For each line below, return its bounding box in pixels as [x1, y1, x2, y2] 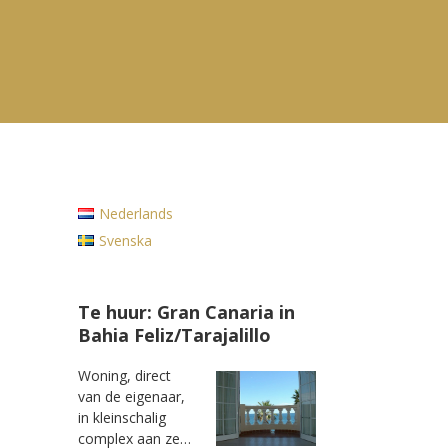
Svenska [98, 231, 152, 250]
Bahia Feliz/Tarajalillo [78, 323, 272, 347]
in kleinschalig [78, 408, 167, 427]
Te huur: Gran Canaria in [78, 300, 296, 324]
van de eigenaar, [78, 387, 186, 406]
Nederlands [98, 204, 173, 223]
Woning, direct [78, 366, 172, 385]
